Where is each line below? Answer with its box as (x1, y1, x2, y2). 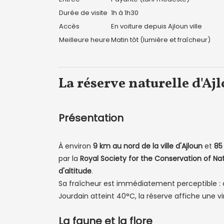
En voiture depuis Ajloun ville (111, 21, 202, 31)
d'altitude (58, 166, 91, 176)
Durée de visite (59, 8, 107, 17)
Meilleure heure (59, 35, 110, 44)
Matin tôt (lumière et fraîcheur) (111, 35, 210, 44)
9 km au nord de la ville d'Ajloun (93, 141, 202, 151)
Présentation (58, 111, 123, 125)
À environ (58, 141, 93, 151)
